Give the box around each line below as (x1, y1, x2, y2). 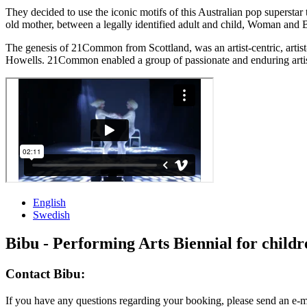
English (33, 196, 66, 208)
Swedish (33, 208, 70, 221)
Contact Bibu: (5, 267, 85, 282)
